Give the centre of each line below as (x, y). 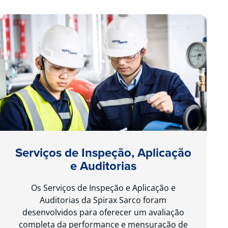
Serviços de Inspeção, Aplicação (103, 152)
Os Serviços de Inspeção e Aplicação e (103, 188)
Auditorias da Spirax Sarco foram (103, 200)
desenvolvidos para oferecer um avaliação (103, 212)
